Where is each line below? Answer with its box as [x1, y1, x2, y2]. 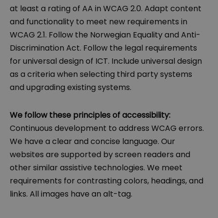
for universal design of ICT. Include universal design [10, 55, 202, 67]
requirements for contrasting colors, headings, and [10, 175, 203, 187]
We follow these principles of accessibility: [10, 109, 170, 121]
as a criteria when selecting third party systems [10, 69, 192, 80]
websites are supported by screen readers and [10, 149, 190, 161]
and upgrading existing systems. [10, 82, 131, 93]
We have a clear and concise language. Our [10, 136, 175, 147]
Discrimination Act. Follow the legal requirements [10, 42, 197, 54]
